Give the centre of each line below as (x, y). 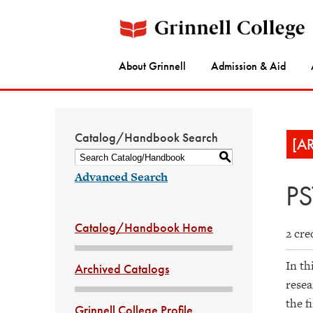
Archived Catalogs (122, 269)
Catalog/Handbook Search (146, 137)
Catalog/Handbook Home (144, 227)
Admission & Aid (248, 66)
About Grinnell (152, 66)
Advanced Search (121, 177)
